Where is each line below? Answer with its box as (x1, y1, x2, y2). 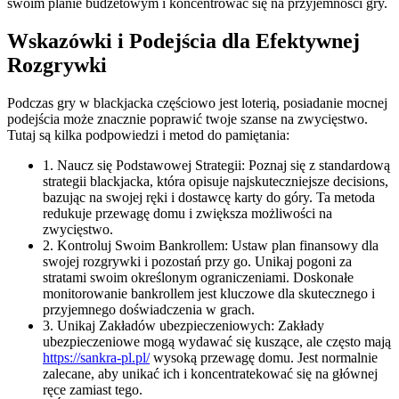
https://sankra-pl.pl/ (43, 349, 150, 365)
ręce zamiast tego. (43, 381, 142, 397)
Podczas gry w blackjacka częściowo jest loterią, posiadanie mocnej (7, 94, 387, 110)
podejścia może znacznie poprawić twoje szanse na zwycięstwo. (7, 110, 368, 126)
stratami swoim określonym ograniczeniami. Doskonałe (43, 269, 354, 285)
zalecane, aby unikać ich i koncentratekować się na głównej (43, 365, 378, 381)
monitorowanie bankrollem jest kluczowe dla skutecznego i (43, 285, 375, 301)
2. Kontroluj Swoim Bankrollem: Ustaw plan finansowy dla (43, 237, 379, 253)
